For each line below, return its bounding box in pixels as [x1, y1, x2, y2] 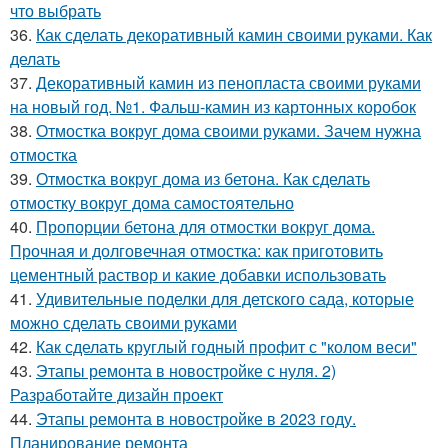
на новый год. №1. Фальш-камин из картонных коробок [10, 94, 416, 118]
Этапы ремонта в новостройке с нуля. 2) [36, 358, 336, 382]
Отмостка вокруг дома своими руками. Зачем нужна [36, 118, 421, 142]
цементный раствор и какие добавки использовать [10, 262, 386, 286]
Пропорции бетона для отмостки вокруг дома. [36, 214, 375, 238]
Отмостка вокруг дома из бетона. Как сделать [36, 166, 370, 190]
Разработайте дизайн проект [10, 382, 223, 406]
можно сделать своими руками [10, 310, 237, 334]
